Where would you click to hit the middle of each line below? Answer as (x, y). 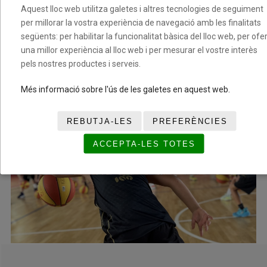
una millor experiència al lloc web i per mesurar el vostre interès (139, 49)
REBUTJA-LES (100, 121)
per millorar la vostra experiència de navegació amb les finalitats (141, 22)
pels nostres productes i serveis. (81, 63)
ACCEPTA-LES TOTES (144, 143)
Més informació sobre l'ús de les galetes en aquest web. (125, 89)
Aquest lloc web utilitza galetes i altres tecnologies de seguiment (142, 8)
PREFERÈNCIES (190, 121)
